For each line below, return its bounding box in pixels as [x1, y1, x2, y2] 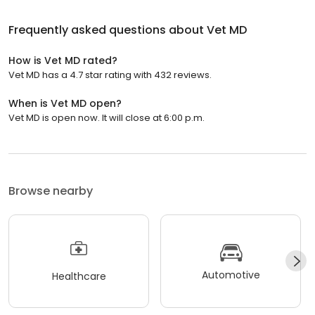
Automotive [201, 268, 260, 283]
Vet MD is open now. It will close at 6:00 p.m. [8, 110, 205, 124]
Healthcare [51, 269, 106, 284]
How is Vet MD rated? [8, 53, 117, 67]
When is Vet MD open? [8, 96, 122, 110]
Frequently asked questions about [8, 21, 207, 38]
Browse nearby [8, 182, 93, 199]
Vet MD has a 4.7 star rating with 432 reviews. [8, 67, 212, 82]
